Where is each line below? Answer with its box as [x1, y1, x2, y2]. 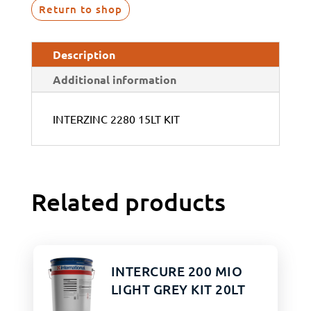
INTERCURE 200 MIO [110, 262, 243, 280]
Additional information [52, 72, 176, 87]
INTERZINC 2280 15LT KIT [52, 112, 180, 126]
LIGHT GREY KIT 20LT [110, 280, 246, 298]
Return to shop [38, 2, 122, 17]
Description [52, 47, 115, 62]
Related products [31, 187, 226, 217]
